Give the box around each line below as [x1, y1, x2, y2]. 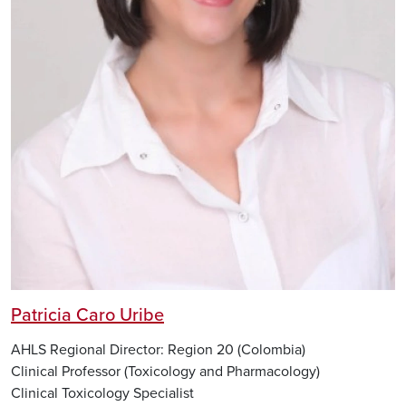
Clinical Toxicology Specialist [11, 383, 194, 402]
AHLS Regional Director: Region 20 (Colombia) [11, 340, 305, 359]
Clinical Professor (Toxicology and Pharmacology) [11, 362, 320, 381]
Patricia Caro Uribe [11, 304, 164, 327]
